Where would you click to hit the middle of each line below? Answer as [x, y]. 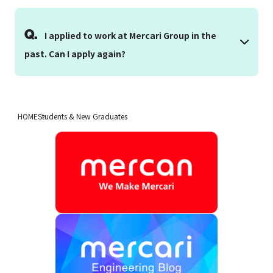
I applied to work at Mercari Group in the [130, 36]
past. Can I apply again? [75, 54]
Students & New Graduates [82, 116]
